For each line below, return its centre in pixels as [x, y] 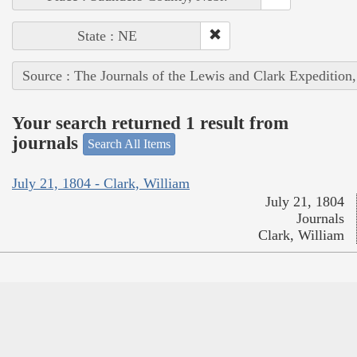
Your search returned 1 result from [150, 123]
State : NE [107, 36]
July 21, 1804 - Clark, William [101, 183]
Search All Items [129, 144]
